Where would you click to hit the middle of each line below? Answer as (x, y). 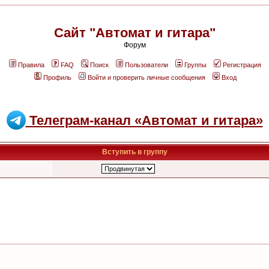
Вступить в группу (134, 152)
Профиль (57, 77)
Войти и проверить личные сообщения (147, 77)
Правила (31, 65)
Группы (195, 65)
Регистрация (242, 65)
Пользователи (147, 65)
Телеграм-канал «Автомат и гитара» (144, 120)
